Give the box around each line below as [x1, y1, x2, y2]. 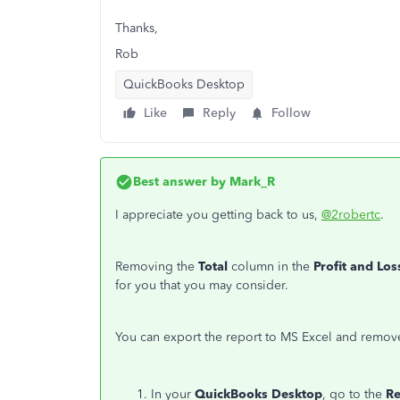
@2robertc [321, 207, 380, 222]
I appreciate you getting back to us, [115, 207, 321, 222]
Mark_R [226, 174, 275, 189]
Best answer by [133, 174, 226, 189]
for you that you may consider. [115, 278, 288, 293]
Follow [271, 105, 311, 121]
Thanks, [115, 21, 158, 36]
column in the [231, 259, 313, 274]
